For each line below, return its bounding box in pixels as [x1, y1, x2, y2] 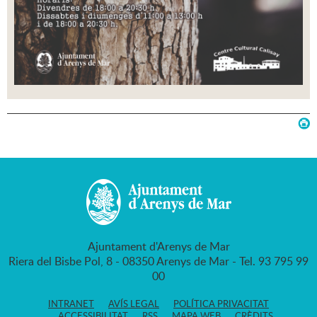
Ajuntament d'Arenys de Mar [87, 238, 230, 255]
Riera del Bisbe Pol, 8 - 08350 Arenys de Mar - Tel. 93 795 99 [8, 253, 309, 270]
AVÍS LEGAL [108, 297, 159, 311]
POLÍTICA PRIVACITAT [173, 297, 269, 311]
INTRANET [48, 297, 94, 311]
